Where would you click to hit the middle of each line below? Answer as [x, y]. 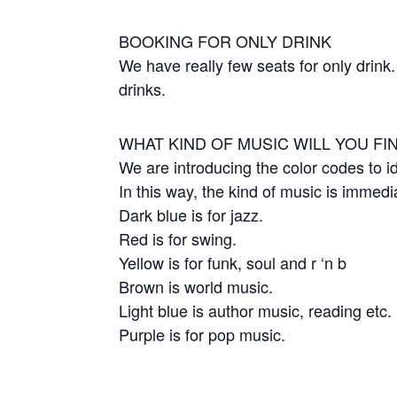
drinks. [143, 89]
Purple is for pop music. [202, 334]
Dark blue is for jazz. [191, 214]
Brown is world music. [196, 286]
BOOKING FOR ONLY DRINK [226, 41]
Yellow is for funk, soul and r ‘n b [233, 262]
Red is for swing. [178, 238]
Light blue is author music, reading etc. [256, 310]
